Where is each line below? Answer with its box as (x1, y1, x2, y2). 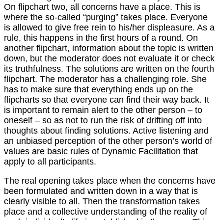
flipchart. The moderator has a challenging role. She (4, 74, 207, 84)
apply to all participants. (4, 157, 96, 167)
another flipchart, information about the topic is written (4, 43, 214, 54)
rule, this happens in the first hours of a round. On (4, 33, 198, 43)
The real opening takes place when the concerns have (4, 176, 216, 186)
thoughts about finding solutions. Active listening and (4, 126, 209, 136)
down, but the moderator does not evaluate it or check (4, 54, 215, 64)
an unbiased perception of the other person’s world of (4, 136, 212, 146)
